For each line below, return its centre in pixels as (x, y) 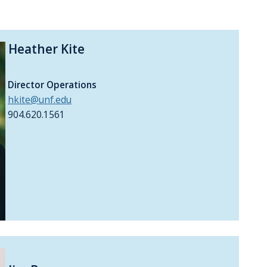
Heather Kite (45, 49)
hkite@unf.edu (40, 100)
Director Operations (51, 85)
